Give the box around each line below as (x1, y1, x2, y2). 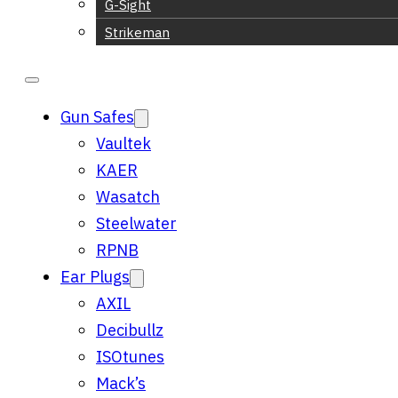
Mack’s (96, 373, 146, 394)
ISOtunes (96, 346, 164, 367)
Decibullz (96, 320, 163, 340)
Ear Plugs (60, 267, 130, 287)
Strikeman (105, 24, 170, 41)
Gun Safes (60, 107, 134, 127)
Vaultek (96, 133, 151, 154)
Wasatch (96, 187, 160, 207)
